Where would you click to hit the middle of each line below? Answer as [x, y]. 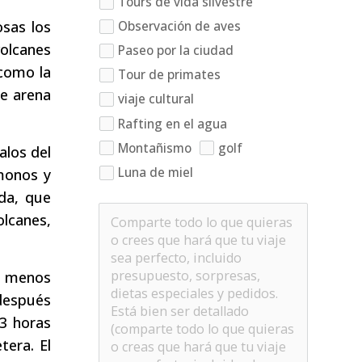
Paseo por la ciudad [175, 51]
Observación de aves [179, 27]
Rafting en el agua [172, 124]
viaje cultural [156, 99]
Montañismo [154, 148]
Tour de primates [169, 75]
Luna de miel [155, 172]
